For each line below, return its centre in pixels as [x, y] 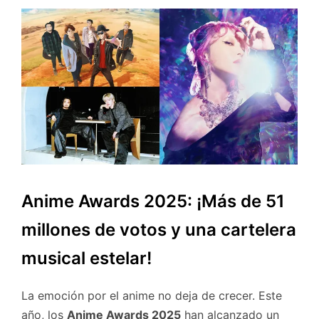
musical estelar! [87, 258]
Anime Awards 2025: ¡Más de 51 [153, 201]
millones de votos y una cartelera [159, 229]
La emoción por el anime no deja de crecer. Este [152, 296]
